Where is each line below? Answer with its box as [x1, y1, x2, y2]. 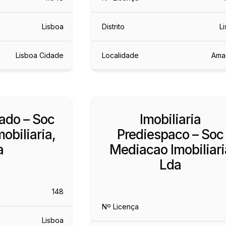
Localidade [102, 50, 139, 60]
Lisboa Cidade [15, 50, 64, 60]
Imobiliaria [140, 111, 201, 127]
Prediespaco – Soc [117, 126, 224, 142]
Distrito [102, 22, 125, 31]
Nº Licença [102, 202, 139, 211]
